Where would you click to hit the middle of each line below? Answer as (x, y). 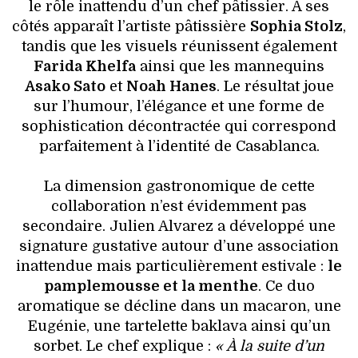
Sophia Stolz (296, 26)
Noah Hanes (171, 86)
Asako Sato (65, 86)
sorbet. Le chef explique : (122, 346)
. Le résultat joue (275, 86)
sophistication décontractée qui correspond (179, 126)
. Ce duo (286, 286)
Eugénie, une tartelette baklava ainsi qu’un (179, 326)
